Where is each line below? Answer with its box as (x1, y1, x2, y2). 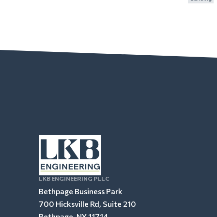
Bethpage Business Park (39, 186, 123, 196)
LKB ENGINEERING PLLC (39, 175, 109, 182)
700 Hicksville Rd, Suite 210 (39, 199, 136, 209)
